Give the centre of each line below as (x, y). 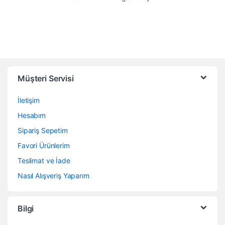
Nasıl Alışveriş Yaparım (53, 175)
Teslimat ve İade (44, 160)
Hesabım (32, 115)
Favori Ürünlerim (44, 145)
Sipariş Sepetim (43, 130)
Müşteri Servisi (46, 78)
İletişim (29, 100)
